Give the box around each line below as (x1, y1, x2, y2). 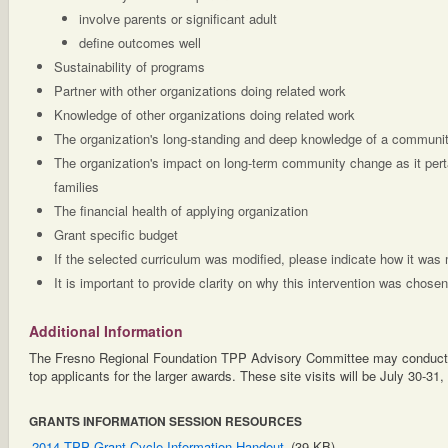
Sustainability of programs (54, 57, 205, 76)
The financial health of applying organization (54, 201, 308, 220)
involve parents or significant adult (79, 9, 277, 28)
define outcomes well (79, 33, 201, 52)
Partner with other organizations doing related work (54, 81, 346, 100)
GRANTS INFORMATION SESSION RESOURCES (29, 412, 302, 430)
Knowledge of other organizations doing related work (54, 105, 355, 124)
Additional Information (29, 321, 183, 341)
